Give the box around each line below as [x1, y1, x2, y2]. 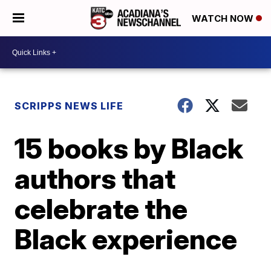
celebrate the [15, 192, 188, 226]
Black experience [15, 222, 238, 256]
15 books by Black [15, 131, 244, 165]
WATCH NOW [192, 13, 256, 25]
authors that [15, 162, 176, 195]
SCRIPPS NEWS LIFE [15, 100, 124, 112]
